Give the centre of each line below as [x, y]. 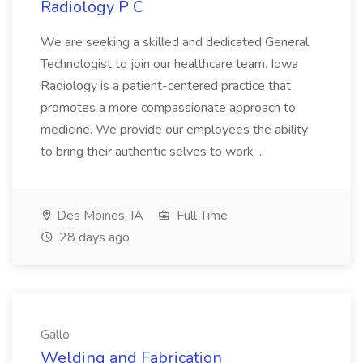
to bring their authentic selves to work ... [152, 152]
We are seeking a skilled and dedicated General [175, 42]
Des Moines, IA [98, 216]
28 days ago [93, 237]
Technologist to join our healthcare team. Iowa [169, 64]
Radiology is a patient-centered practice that [166, 86]
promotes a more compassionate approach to [168, 108]
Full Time [201, 216]
